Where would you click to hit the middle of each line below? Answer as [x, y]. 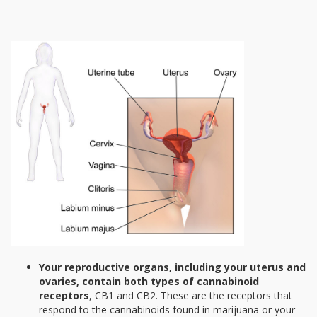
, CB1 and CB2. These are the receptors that [191, 295]
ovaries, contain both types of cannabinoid [149, 281]
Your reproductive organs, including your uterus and [172, 267]
